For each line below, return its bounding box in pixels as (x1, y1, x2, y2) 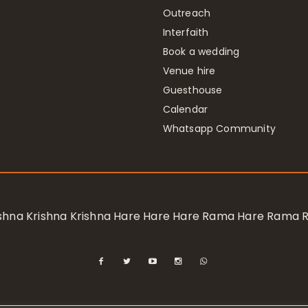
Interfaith (162, 25, 209, 39)
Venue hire (162, 63, 216, 78)
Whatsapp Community (162, 121, 276, 135)
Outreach (162, 5, 211, 20)
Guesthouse (162, 82, 223, 97)
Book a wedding (162, 44, 240, 58)
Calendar (162, 102, 208, 116)
